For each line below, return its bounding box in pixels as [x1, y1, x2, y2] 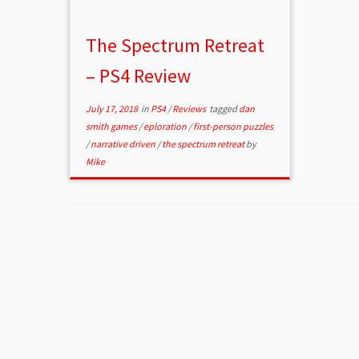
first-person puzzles [193, 120, 274, 133]
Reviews [172, 103, 208, 115]
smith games [86, 120, 139, 133]
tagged [208, 103, 240, 115]
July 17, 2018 [86, 103, 139, 115]
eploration [143, 120, 189, 133]
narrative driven [91, 138, 158, 151]
